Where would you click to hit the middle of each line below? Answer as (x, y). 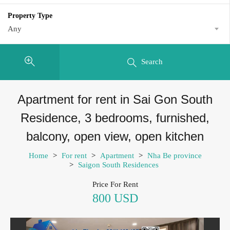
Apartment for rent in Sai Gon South (115, 99)
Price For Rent (115, 184)
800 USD (115, 198)
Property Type (30, 16)
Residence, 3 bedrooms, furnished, (115, 118)
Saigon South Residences (118, 165)
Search (152, 62)
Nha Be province (174, 155)
